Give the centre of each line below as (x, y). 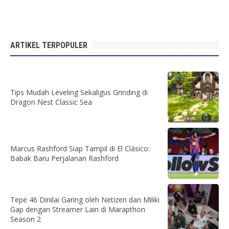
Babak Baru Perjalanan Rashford (64, 158)
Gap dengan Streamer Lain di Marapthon (78, 209)
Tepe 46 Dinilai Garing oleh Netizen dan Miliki (85, 199)
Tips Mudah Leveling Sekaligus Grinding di (79, 92)
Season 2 (26, 219)
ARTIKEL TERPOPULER (49, 45)
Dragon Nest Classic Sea (51, 102)
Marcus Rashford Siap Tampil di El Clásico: (80, 148)
